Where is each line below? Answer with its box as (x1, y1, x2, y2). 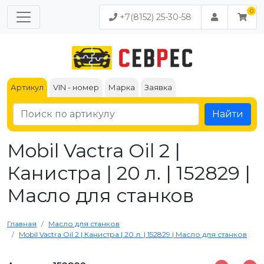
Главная (7, 219, 37, 228)
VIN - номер (53, 82, 99, 92)
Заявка (144, 82, 172, 92)
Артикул (11, 82, 44, 92)
